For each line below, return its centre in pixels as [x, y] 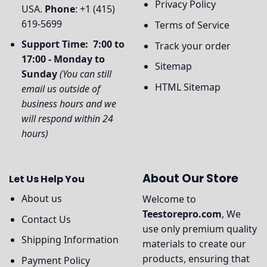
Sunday [39, 74]
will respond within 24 [67, 119]
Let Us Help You [47, 179]
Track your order [193, 46]
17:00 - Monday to [63, 59]
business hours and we [69, 104]
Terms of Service [192, 25]
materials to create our [194, 243]
